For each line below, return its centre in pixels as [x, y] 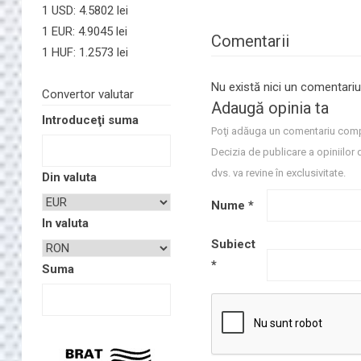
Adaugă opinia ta [270, 108]
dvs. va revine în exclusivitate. [278, 172]
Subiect [233, 244]
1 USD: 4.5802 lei [85, 10]
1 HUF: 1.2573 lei [85, 52]
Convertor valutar [88, 94]
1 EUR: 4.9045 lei [85, 31]
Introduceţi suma [90, 120]
